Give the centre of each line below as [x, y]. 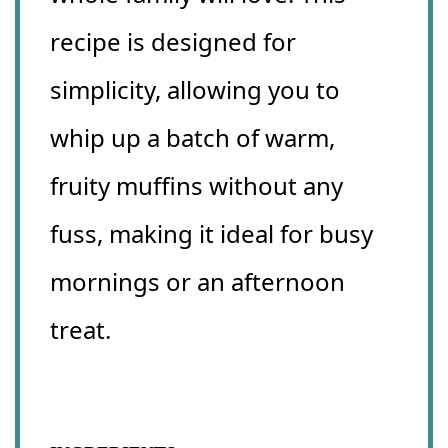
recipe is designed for [173, 42]
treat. [80, 330]
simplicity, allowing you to [195, 90]
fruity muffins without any [196, 186]
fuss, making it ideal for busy [211, 234]
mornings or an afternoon [197, 282]
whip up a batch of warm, [192, 138]
